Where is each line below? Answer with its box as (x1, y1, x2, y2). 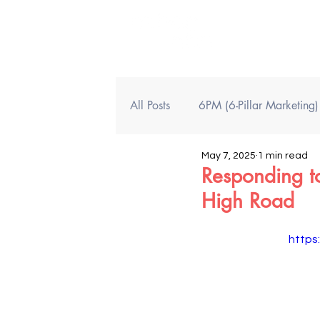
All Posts (130, 98, 170, 113)
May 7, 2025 (201, 151, 256, 161)
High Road (201, 188, 294, 214)
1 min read (258, 151, 308, 161)
